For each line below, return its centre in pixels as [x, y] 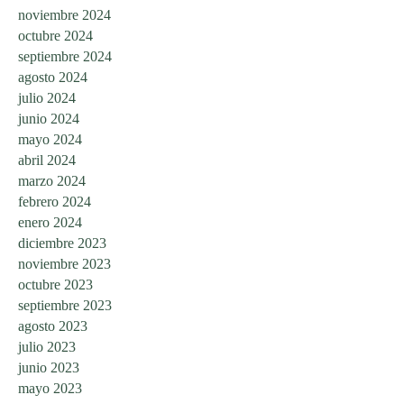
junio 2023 [49, 367]
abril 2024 [47, 160]
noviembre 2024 [64, 14]
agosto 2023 [53, 326]
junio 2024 [49, 118]
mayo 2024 [50, 139]
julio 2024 [47, 97]
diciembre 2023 [62, 243]
